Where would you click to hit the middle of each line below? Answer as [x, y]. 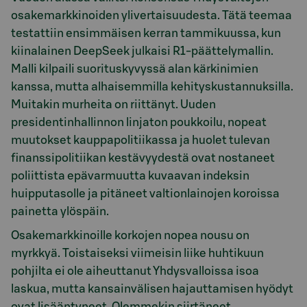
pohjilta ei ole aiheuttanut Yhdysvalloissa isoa [135, 271]
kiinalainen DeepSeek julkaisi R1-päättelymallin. [142, 51]
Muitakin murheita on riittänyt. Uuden [113, 105]
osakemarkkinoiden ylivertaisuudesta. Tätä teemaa [151, 16]
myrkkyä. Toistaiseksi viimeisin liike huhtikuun [137, 253]
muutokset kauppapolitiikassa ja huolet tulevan [140, 140]
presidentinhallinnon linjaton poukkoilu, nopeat [139, 123]
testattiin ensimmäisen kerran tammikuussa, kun [146, 34]
